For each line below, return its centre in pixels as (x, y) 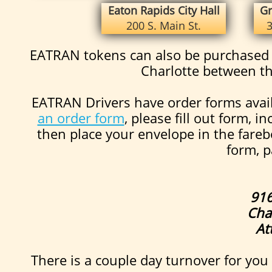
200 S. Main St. (164, 25)
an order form (81, 118)
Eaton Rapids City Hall (164, 10)
